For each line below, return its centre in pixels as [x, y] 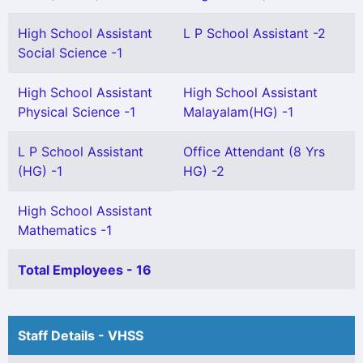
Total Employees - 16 [85, 270]
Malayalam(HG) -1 [238, 112]
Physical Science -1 [77, 112]
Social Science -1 [70, 53]
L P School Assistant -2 [254, 33]
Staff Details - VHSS [81, 335]
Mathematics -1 [65, 230]
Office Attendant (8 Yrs [254, 152]
